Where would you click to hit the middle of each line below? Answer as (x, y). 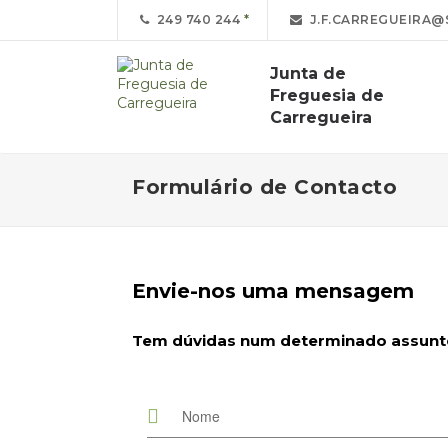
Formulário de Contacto (264, 187)
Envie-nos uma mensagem (273, 291)
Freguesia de (326, 95)
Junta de (307, 73)
